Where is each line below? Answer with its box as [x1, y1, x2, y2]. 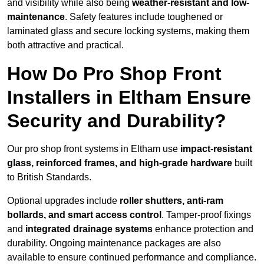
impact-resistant [180, 144, 252, 154]
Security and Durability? [7, 110, 226, 132]
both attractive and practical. [7, 40, 124, 51]
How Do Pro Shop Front [7, 63, 222, 85]
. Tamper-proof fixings [161, 210, 251, 220]
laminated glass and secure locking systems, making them [7, 26, 249, 37]
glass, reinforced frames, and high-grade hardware [7, 158, 232, 169]
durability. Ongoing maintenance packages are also [7, 238, 221, 249]
